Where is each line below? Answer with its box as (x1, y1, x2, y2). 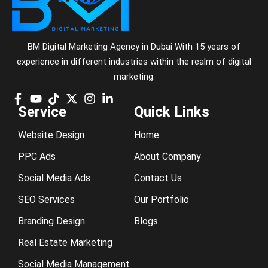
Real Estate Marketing (18, 237, 112, 249)
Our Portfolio (134, 194, 189, 206)
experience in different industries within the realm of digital (17, 56, 251, 67)
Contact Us (134, 172, 182, 184)
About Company (134, 151, 201, 163)
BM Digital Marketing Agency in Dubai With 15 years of (28, 41, 240, 52)
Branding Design (18, 215, 85, 227)
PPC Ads (18, 151, 56, 163)
